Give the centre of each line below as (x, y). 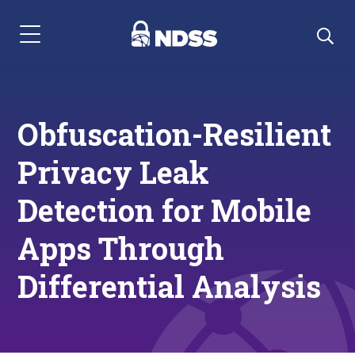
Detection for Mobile (165, 210)
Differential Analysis (170, 286)
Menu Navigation (65, 42)
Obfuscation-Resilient (175, 134)
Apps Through (121, 248)
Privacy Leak (114, 172)
